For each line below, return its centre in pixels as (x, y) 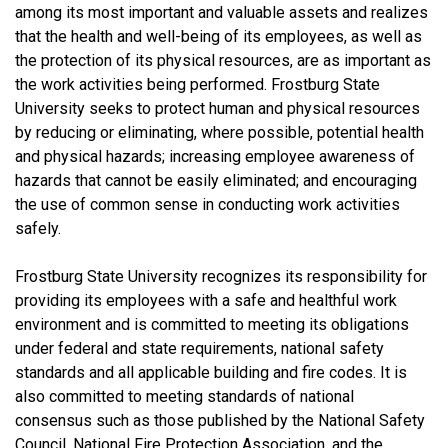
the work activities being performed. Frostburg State (197, 84)
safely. (38, 228)
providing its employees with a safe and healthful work (206, 300)
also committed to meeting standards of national (184, 396)
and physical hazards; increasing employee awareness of (215, 156)
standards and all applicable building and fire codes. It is (211, 372)
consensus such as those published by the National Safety (220, 420)
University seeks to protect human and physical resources (217, 108)
